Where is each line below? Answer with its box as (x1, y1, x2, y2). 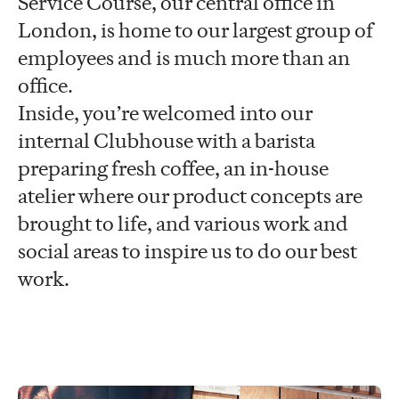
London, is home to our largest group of (18, 17, 373, 43)
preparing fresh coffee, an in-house (18, 155, 329, 181)
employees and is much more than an (18, 45, 350, 70)
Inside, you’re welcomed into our (18, 100, 313, 126)
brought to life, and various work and (18, 210, 348, 236)
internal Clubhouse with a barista (18, 127, 315, 153)
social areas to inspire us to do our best (18, 238, 357, 264)
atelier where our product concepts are (18, 183, 362, 208)
